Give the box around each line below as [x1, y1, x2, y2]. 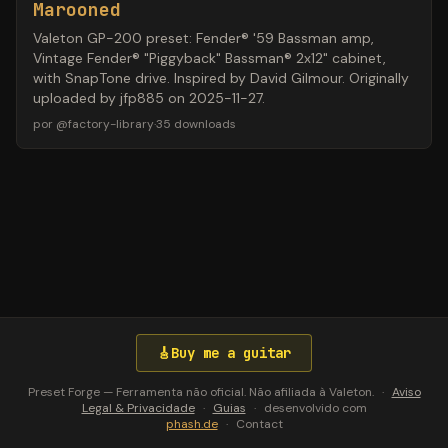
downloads [174, 116, 236, 132]
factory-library [68, 116, 154, 132]
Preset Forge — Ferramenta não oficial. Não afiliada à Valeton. [27, 384, 374, 400]
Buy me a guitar [171, 344, 291, 362]
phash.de [165, 416, 218, 432]
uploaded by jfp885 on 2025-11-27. [33, 89, 265, 107]
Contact [235, 416, 283, 432]
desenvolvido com [263, 400, 367, 416]
